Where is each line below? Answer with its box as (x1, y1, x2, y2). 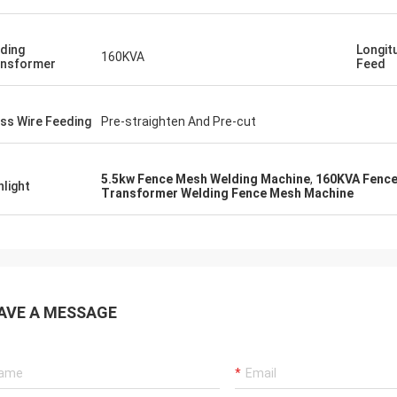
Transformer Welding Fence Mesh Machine (101, 186, 354, 200)
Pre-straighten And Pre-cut (101, 114, 256, 128)
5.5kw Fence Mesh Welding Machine (101, 172, 310, 186)
